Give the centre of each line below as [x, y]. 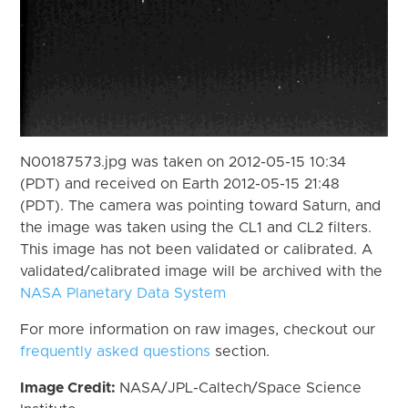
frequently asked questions [116, 351]
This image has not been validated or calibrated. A [197, 249]
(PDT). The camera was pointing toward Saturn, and [201, 205]
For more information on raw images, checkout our [198, 329]
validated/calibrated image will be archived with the [202, 271]
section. [240, 351]
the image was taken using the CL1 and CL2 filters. [196, 227]
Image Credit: [70, 388]
